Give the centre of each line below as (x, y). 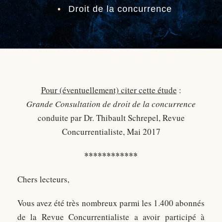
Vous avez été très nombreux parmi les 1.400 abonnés (111, 203)
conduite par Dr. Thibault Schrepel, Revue (111, 118)
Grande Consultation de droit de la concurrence (111, 104)
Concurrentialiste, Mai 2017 (111, 132)
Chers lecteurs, (43, 179)
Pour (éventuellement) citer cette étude (109, 90)
